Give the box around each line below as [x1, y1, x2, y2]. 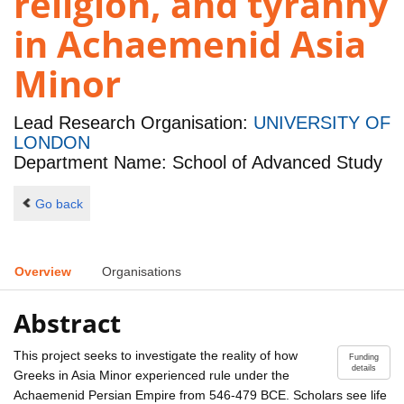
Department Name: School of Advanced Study [14, 152, 382, 173]
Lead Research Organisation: [14, 113, 253, 133]
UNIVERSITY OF [253, 113, 390, 133]
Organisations [102, 264, 181, 280]
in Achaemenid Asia [14, 19, 366, 69]
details [352, 363, 376, 372]
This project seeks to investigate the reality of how [14, 347, 298, 363]
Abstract [14, 305, 121, 340]
